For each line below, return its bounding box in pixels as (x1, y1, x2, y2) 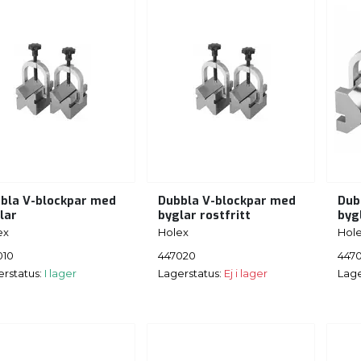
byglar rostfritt (158, 208, 251, 224)
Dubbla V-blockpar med (158, 193, 296, 210)
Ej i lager (224, 266, 268, 280)
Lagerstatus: (158, 266, 224, 280)
